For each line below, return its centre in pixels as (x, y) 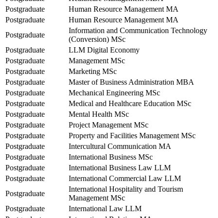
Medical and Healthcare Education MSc (130, 103)
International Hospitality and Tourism (126, 189)
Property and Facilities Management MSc (132, 135)
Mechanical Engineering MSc (114, 92)
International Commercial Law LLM (125, 178)
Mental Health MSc (99, 114)
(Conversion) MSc (97, 39)
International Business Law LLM (120, 167)
